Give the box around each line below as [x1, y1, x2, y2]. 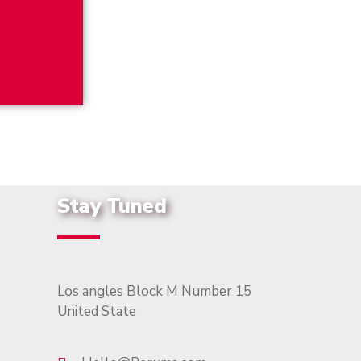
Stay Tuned [57, 193, 166, 220]
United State [57, 302, 136, 321]
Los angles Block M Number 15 [57, 282, 251, 301]
